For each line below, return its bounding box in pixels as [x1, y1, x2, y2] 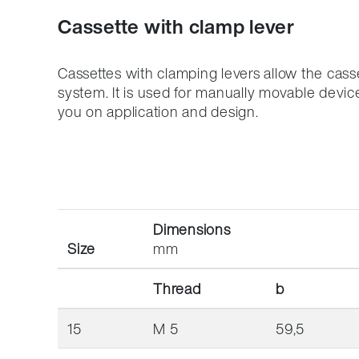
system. [58, 82, 109, 103]
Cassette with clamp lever [58, 12, 295, 42]
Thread [153, 278, 201, 300]
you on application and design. [58, 101, 259, 123]
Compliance [58, 27, 167, 52]
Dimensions [153, 219, 231, 240]
